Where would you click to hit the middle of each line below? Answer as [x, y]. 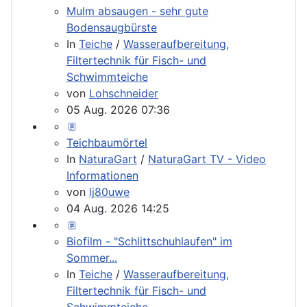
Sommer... [92, 257]
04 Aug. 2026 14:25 [118, 208]
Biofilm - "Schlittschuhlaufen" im [149, 241]
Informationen [102, 175]
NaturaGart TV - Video [207, 159]
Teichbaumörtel [107, 142]
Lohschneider [124, 93]
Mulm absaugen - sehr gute [137, 11]
